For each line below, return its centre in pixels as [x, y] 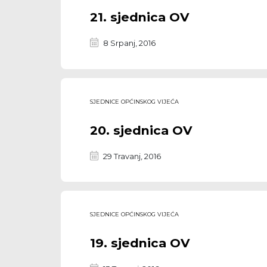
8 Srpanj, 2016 [129, 43]
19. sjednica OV [140, 243]
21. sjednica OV [139, 17]
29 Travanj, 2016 [132, 156]
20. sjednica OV [141, 130]
